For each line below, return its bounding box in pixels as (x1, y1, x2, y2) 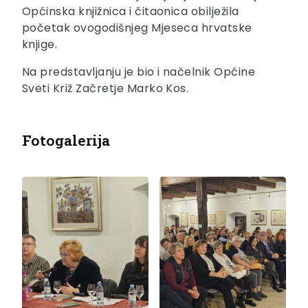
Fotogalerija (22, 131, 110, 151)
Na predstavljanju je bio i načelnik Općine (22, 64, 256, 80)
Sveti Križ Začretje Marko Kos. (22, 80, 189, 97)
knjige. (22, 36, 58, 53)
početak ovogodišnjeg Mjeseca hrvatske (22, 20, 252, 36)
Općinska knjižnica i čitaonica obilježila (22, 3, 239, 20)
